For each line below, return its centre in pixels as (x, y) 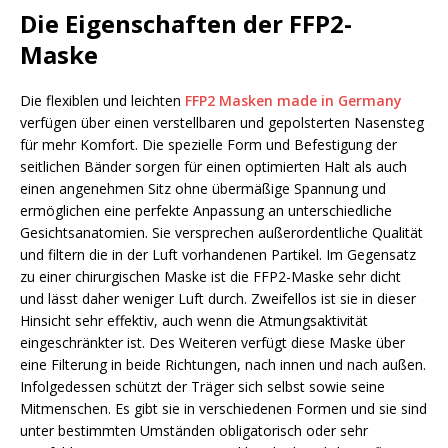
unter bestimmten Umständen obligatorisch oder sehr (194, 430)
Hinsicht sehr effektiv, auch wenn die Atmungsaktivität (194, 320)
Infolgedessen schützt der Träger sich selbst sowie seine (202, 386)
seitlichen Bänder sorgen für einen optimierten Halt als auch (213, 166)
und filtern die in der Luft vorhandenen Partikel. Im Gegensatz (218, 254)
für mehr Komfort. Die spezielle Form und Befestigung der (208, 144)
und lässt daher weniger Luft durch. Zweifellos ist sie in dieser (218, 298)
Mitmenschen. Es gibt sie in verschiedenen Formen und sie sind (223, 408)
